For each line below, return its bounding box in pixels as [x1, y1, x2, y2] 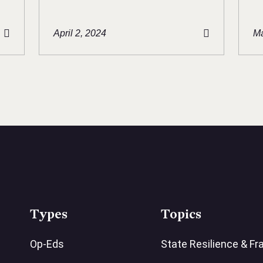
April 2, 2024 [53, 28, 106, 39]
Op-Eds [30, 238, 65, 251]
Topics [161, 207, 201, 222]
